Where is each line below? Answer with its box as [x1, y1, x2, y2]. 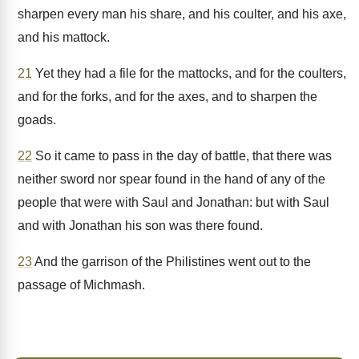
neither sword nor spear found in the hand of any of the [18, 172, 325, 186]
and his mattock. [18, 30, 110, 44]
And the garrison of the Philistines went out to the [32, 255, 311, 268]
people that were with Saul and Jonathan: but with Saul [18, 196, 329, 209]
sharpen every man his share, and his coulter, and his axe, [18, 7, 346, 21]
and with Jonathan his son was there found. [18, 219, 263, 232]
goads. [18, 113, 56, 127]
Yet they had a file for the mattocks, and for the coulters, [32, 67, 346, 80]
